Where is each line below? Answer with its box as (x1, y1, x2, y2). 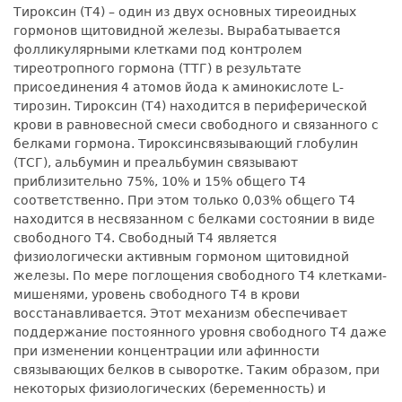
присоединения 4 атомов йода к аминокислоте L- (13, 80, 344, 95)
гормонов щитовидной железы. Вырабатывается (13, 23, 340, 39)
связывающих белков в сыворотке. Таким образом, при (13, 363, 380, 378)
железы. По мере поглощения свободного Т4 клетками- (13, 268, 387, 284)
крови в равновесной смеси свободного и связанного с (13, 118, 379, 133)
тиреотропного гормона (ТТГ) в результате (13, 61, 301, 76)
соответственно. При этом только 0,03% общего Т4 (13, 193, 355, 208)
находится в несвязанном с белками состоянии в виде (13, 212, 375, 227)
